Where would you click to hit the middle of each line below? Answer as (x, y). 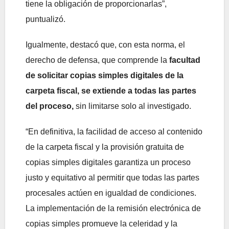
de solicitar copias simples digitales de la (105, 76)
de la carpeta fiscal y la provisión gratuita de (105, 147)
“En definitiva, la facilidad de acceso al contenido (114, 132)
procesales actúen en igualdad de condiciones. (111, 193)
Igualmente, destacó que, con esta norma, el (105, 45)
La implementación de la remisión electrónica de (113, 209)
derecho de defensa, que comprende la (97, 60)
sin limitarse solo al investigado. (132, 106)
